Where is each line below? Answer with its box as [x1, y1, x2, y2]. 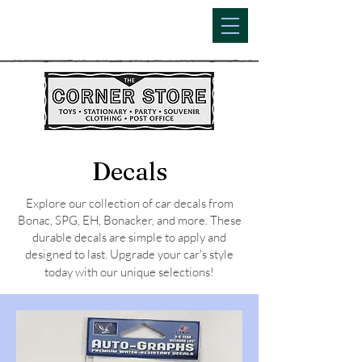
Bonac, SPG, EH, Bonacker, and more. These [17, 213, 242, 228]
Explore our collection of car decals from [25, 196, 234, 211]
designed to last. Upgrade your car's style [25, 246, 234, 262]
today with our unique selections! [44, 264, 214, 280]
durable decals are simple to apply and [32, 229, 226, 245]
